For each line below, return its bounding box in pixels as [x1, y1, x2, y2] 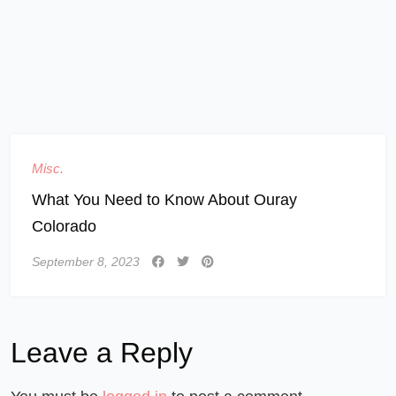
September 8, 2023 [32, 254, 140, 269]
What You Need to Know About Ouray [32, 190, 297, 209]
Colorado [32, 217, 96, 235]
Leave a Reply [11, 336, 193, 369]
